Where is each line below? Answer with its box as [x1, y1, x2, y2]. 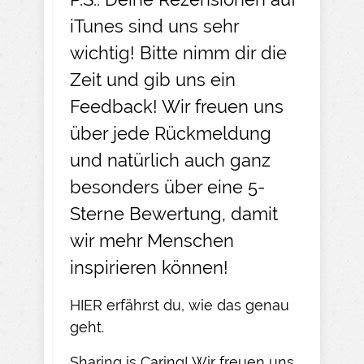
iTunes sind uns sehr [70, 15, 239, 37]
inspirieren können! [70, 256, 228, 278]
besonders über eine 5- [70, 175, 265, 197]
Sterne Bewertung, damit [70, 202, 278, 224]
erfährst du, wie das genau [102, 296, 289, 314]
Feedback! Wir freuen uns [70, 95, 284, 117]
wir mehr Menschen [70, 229, 234, 251]
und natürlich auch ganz [70, 149, 271, 171]
